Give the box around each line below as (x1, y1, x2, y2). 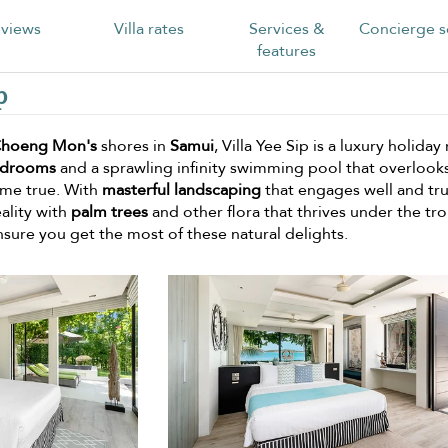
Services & (248, 17, 325, 40)
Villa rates (114, 17, 185, 40)
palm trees (71, 200, 148, 223)
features (257, 39, 317, 62)
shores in (97, 134, 170, 157)
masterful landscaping (102, 178, 261, 201)
